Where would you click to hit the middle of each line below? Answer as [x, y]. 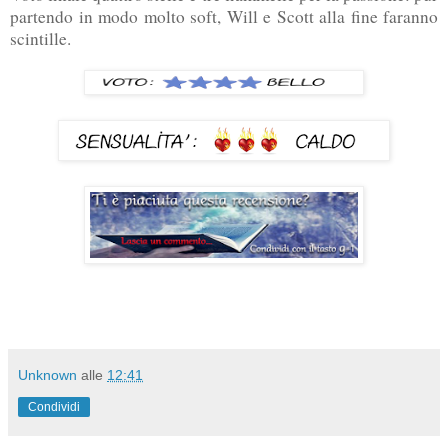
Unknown [47, 375]
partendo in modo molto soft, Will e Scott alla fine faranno [224, 17]
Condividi [54, 407]
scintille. [40, 39]
